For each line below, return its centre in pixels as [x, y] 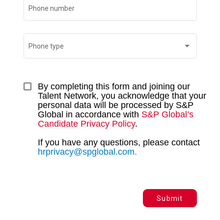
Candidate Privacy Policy [86, 124]
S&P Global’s [167, 114]
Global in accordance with [89, 114]
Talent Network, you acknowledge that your [122, 96]
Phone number [52, 8]
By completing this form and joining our [114, 86]
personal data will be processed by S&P [115, 105]
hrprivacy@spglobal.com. [87, 151]
